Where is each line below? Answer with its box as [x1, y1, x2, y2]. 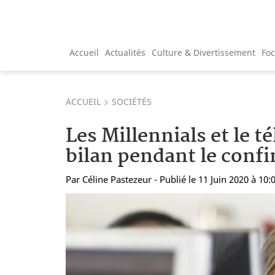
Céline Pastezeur [82, 172, 152, 185]
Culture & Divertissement [152, 46, 255, 58]
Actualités [105, 46, 145, 58]
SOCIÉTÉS [112, 95, 152, 107]
